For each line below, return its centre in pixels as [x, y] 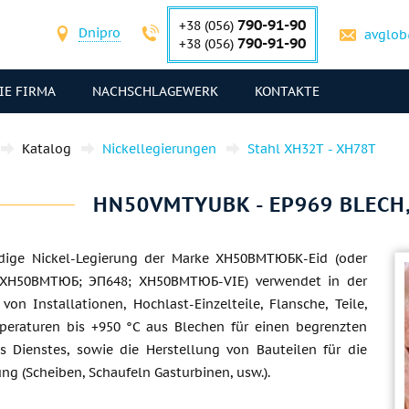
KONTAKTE [287, 91]
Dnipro [100, 32]
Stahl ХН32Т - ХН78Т [312, 149]
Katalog [47, 149]
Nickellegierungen [159, 149]
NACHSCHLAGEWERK [155, 91]
